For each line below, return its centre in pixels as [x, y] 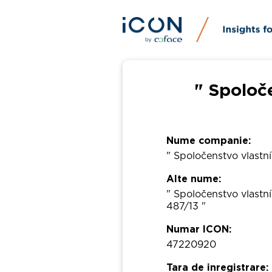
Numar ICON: [199, 230]
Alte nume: [194, 179]
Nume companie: [209, 141]
